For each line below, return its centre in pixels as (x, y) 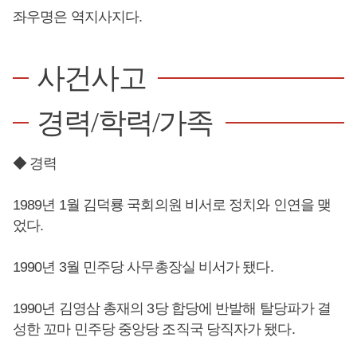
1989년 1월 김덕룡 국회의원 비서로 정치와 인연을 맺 (172, 205)
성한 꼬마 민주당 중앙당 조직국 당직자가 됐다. (154, 329)
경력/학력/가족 (125, 123)
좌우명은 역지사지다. (78, 17)
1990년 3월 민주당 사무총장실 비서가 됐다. (143, 267)
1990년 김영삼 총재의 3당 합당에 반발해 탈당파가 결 (172, 308)
